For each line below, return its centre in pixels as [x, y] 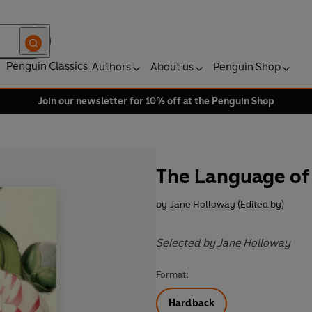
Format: [172, 275]
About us [172, 67]
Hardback [192, 304]
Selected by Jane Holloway [223, 243]
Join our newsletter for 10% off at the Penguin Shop [156, 101]
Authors [111, 67]
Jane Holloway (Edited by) [227, 205]
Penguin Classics [47, 66]
